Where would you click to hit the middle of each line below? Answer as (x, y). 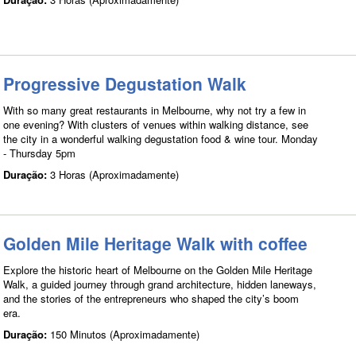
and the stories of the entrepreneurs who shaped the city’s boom (151, 299)
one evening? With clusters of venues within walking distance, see (156, 125)
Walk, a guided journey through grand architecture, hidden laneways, (160, 284)
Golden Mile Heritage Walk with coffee (155, 244)
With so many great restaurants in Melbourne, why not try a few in (155, 110)
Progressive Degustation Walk (125, 84)
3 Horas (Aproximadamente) (114, 175)
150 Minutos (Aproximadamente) (125, 335)
